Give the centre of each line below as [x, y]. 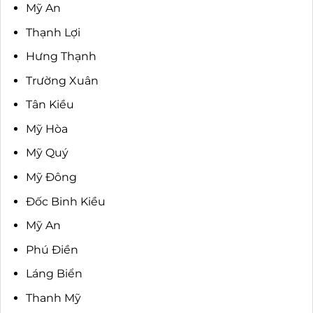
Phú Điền [52, 249]
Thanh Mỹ [53, 298]
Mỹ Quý [47, 153]
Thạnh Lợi [53, 32]
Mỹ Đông [51, 177]
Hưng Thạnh [61, 57]
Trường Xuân [62, 80]
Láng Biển [54, 274]
